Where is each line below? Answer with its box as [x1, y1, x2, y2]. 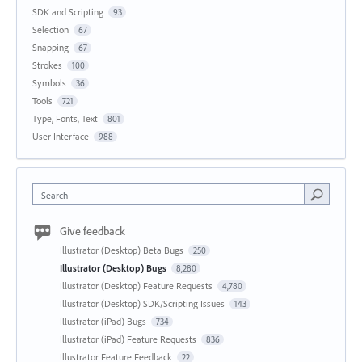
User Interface [32, 130, 89, 143]
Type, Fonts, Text [32, 112, 98, 125]
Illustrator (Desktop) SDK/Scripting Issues [60, 297, 227, 310]
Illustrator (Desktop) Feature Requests [60, 280, 215, 293]
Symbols [32, 77, 66, 90]
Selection [32, 23, 69, 36]
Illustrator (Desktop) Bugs [60, 262, 169, 275]
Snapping [32, 41, 69, 54]
